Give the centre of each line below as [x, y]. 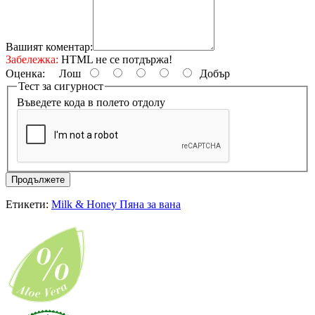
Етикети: [28, 205]
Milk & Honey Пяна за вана [116, 205]
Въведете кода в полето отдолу [91, 103]
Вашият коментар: [49, 46]
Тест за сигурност [61, 86]
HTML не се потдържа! [115, 59]
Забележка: [32, 59]
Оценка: [25, 73]
